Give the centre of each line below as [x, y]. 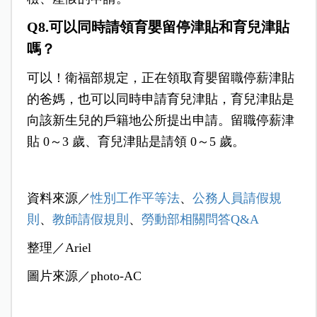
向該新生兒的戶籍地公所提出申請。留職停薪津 [160, 120]
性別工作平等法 [135, 198]
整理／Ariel [59, 247]
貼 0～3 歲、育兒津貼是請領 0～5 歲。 [136, 141]
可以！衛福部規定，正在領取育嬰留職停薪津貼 [160, 77]
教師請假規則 [90, 219]
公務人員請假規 [237, 198]
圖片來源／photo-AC [84, 276]
